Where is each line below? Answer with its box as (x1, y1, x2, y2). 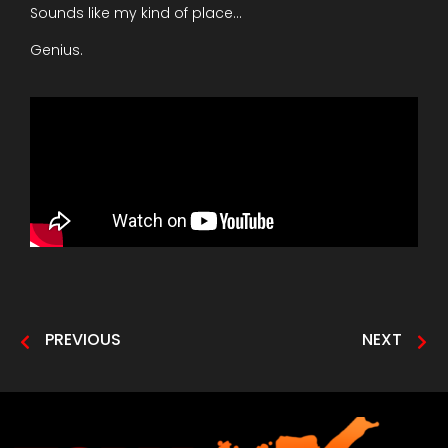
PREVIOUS (45, 327, 121, 351)
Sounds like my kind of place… (30, 2, 242, 23)
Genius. (30, 39, 83, 60)
